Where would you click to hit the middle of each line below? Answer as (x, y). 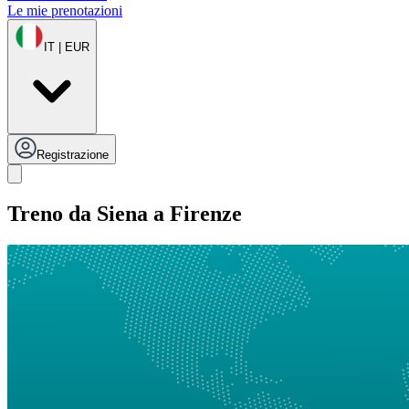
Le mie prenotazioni (65, 11)
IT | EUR (67, 47)
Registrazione (73, 155)
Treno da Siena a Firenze (125, 214)
